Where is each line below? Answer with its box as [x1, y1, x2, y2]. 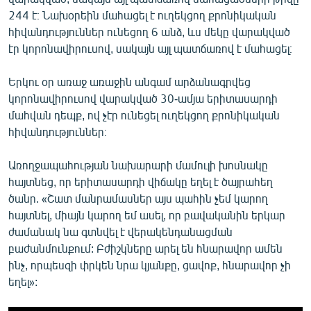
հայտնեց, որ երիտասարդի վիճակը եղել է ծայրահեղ [8, 174, 273, 188]
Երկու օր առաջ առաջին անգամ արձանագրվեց [8, 74, 251, 88]
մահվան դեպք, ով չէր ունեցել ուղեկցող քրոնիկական [8, 108, 280, 121]
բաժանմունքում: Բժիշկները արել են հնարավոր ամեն [8, 241, 283, 255]
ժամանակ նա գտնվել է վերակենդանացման [8, 224, 233, 238]
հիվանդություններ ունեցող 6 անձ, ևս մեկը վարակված [8, 24, 290, 38]
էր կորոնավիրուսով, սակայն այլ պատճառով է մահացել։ [8, 41, 292, 55]
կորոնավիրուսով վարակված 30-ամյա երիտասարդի [8, 91, 278, 105]
